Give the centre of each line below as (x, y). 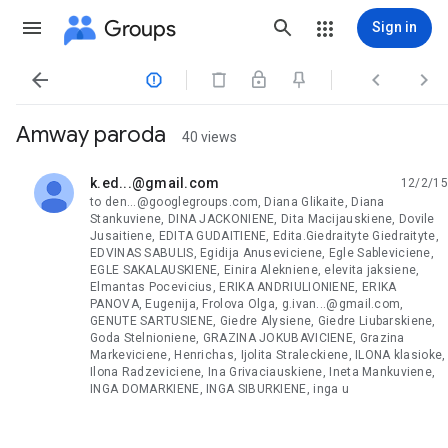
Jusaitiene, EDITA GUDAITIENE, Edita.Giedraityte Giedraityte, (264, 236)
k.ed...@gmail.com (155, 183)
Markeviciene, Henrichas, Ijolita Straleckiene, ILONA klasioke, (268, 355)
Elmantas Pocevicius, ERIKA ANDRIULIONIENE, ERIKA (243, 287)
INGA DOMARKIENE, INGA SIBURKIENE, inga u (220, 389)
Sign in (394, 27)
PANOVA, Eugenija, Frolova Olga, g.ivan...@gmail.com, (247, 304)
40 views (209, 137)
